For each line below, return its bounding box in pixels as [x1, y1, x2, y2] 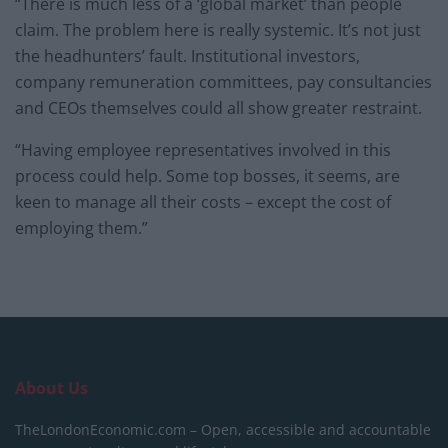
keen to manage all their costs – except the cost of [15, 190, 391, 213]
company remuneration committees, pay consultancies [15, 70, 432, 93]
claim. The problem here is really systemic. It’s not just [15, 18, 421, 41]
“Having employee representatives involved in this [15, 138, 391, 161]
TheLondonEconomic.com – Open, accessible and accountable [15, 419, 431, 439]
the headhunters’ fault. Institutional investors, [15, 44, 360, 67]
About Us [15, 376, 88, 399]
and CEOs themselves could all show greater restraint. [15, 96, 422, 119]
